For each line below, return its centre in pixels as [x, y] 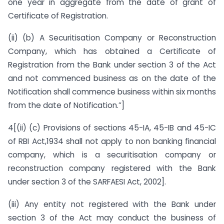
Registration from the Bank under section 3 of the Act [112, 65]
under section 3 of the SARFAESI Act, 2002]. [87, 182]
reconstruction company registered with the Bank [112, 168]
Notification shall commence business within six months [112, 92]
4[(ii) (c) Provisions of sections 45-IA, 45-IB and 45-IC [112, 128]
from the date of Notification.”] [66, 105]
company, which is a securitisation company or [112, 155]
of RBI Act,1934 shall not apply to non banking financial [112, 141]
